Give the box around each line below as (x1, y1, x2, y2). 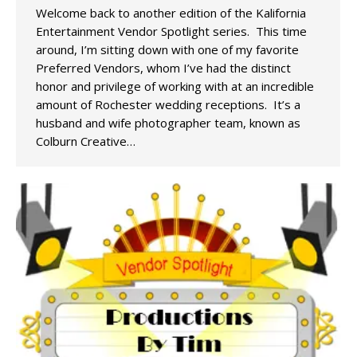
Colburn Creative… (36, 133, 135, 150)
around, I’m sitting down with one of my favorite (36, 41, 299, 58)
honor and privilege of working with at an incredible (36, 78, 314, 95)
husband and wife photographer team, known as (36, 115, 300, 131)
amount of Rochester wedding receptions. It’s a (36, 96, 300, 113)
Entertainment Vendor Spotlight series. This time (36, 23, 307, 40)
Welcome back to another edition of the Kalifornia (36, 5, 306, 22)
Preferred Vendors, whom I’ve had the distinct (36, 60, 291, 76)
